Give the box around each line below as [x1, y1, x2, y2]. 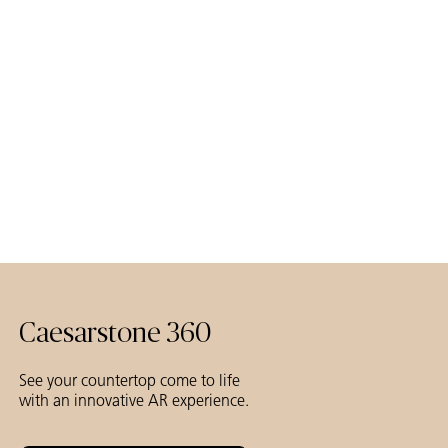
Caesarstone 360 [19, 320, 211, 349]
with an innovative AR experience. [19, 391, 249, 411]
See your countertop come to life [19, 371, 240, 391]
